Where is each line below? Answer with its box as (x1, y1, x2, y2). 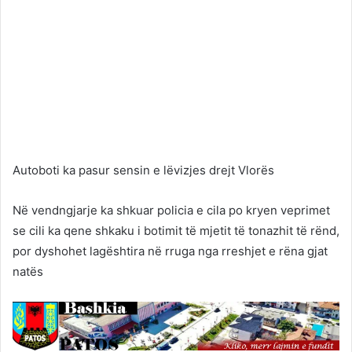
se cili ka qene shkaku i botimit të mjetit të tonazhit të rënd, (13, 223, 339, 239)
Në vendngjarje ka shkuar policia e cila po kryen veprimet (13, 203, 330, 218)
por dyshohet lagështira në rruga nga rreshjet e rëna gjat (13, 244, 328, 259)
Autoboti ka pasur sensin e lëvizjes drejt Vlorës (13, 163, 274, 178)
